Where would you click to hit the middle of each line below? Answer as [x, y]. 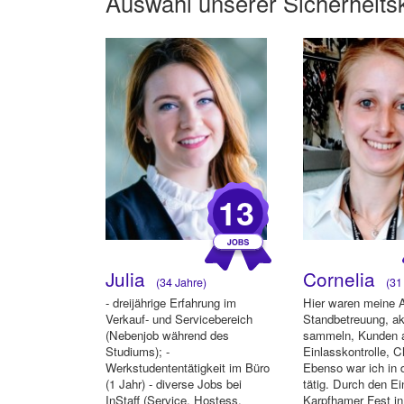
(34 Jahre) [179, 283]
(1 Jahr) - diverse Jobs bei [174, 384]
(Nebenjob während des [167, 335]
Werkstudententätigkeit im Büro [188, 368]
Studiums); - [138, 352]
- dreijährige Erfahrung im [171, 303]
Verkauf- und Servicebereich [179, 319]
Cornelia [342, 279]
